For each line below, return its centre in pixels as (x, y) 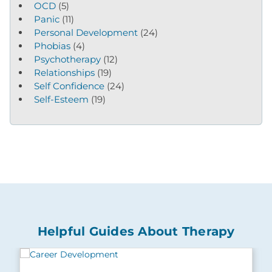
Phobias (52, 46)
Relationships (64, 73)
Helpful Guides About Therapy (136, 231)
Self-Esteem (61, 99)
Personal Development (86, 32)
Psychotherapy (67, 59)
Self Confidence (69, 86)
